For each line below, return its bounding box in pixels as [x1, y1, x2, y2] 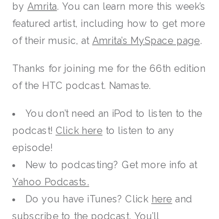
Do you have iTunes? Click [25, 194, 152, 205]
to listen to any [102, 125, 175, 136]
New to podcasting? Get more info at [25, 159, 197, 171]
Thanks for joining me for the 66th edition [12, 63, 206, 74]
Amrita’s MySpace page [92, 35, 200, 46]
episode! [12, 142, 53, 153]
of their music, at [12, 35, 92, 46]
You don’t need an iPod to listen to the [25, 108, 202, 119]
